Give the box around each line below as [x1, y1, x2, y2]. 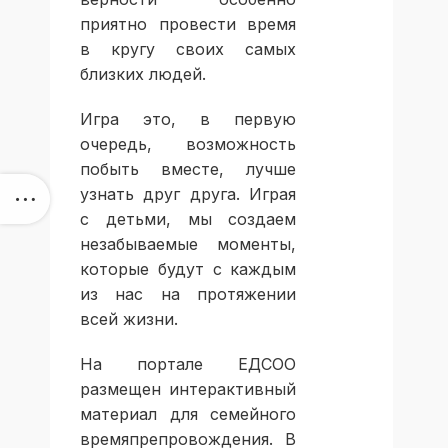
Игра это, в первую [80, 109, 297, 130]
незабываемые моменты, [80, 234, 297, 255]
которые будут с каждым [80, 259, 297, 280]
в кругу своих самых [80, 39, 297, 60]
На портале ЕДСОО [80, 354, 297, 375]
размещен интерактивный [80, 379, 297, 400]
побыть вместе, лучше [80, 159, 297, 180]
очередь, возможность [80, 134, 297, 155]
